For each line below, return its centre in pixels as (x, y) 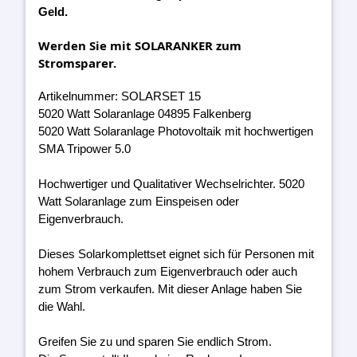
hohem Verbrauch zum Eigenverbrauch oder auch (168, 271)
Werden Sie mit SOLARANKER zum (140, 45)
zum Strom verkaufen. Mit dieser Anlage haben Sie (170, 288)
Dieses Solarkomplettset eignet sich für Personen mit (176, 253)
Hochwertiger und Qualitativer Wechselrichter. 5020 (171, 183)
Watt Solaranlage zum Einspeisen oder (139, 201)
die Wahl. (62, 306)
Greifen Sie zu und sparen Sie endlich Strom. (155, 341)
